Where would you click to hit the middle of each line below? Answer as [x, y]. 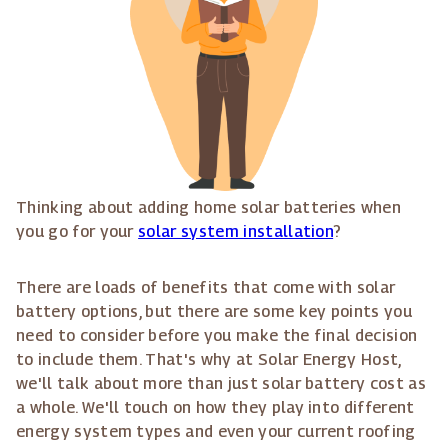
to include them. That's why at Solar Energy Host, [208, 360]
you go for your [77, 232]
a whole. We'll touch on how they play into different [215, 408]
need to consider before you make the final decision [217, 336]
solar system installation [236, 232]
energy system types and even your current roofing [216, 432]
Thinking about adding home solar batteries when [209, 208]
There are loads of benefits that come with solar [206, 288]
